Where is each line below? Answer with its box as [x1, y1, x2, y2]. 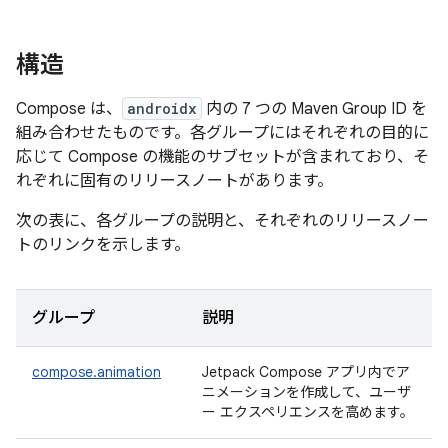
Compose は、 [16, 99, 122, 119]
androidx [127, 99, 197, 118]
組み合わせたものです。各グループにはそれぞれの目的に [16, 123, 429, 143]
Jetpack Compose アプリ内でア [202, 363, 410, 381]
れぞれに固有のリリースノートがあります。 [16, 171, 333, 191]
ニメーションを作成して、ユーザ [202, 383, 411, 401]
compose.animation [32, 363, 161, 381]
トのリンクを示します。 [16, 235, 190, 255]
